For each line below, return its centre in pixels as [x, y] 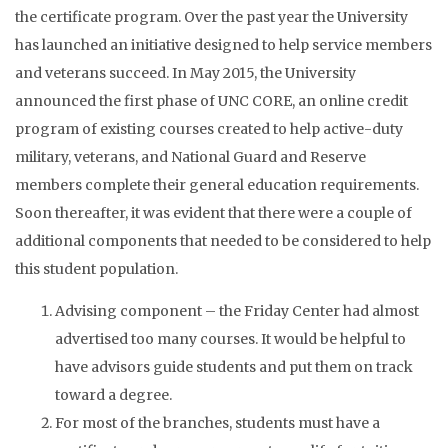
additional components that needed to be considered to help [223, 241]
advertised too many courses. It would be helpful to [230, 339]
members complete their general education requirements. [217, 185]
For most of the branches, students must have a [217, 423]
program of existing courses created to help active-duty [209, 129]
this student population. [96, 269]
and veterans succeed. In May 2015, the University [185, 73]
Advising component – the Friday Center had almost [237, 311]
